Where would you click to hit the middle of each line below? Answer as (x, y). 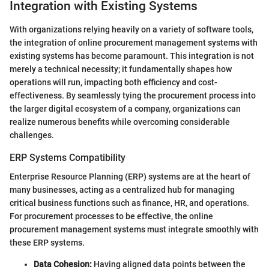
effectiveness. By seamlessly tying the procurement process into (133, 95)
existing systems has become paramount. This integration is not (132, 56)
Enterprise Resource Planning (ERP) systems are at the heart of (130, 177)
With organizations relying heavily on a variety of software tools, (131, 29)
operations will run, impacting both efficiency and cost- (113, 82)
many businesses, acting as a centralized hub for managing (122, 190)
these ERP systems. (47, 243)
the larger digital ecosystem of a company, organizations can (125, 108)
